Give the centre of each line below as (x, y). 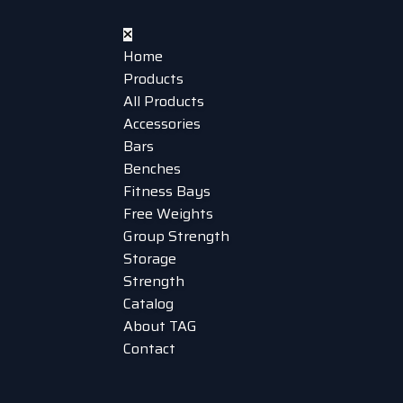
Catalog (148, 304)
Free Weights (168, 214)
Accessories (162, 124)
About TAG (160, 326)
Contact (149, 349)
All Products (164, 101)
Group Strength (176, 236)
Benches (152, 169)
